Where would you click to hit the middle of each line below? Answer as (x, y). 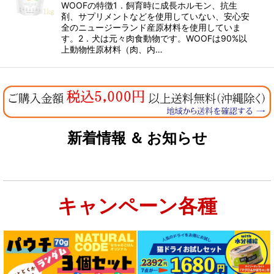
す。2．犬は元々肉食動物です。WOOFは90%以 (154, 38)
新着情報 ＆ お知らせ (137, 138)
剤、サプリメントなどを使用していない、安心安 (155, 16)
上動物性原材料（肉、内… (112, 49)
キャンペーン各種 (137, 206)
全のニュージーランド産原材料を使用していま (151, 27)
